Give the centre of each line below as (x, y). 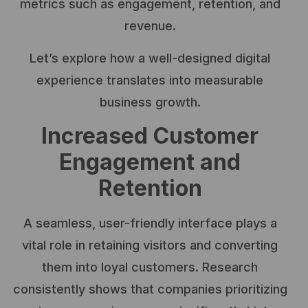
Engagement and (150, 162)
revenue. (150, 26)
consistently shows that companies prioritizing (150, 289)
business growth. (150, 102)
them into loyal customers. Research (150, 267)
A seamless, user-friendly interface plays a (150, 223)
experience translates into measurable (150, 80)
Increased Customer (150, 136)
